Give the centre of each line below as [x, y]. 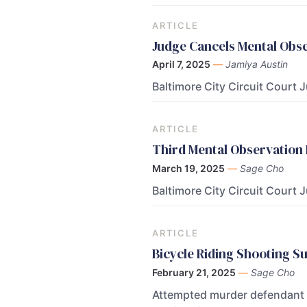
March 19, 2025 [188, 168]
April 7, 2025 [181, 64]
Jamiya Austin [257, 64]
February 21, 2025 [194, 272]
